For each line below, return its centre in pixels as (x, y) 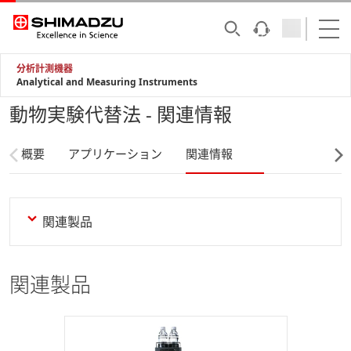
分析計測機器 (45, 69)
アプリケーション (115, 154)
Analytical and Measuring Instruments (107, 82)
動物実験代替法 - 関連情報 (121, 114)
